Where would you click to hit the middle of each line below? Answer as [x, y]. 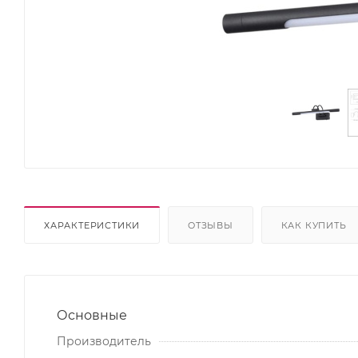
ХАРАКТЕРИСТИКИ [92, 225]
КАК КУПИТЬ [314, 225]
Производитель [104, 341]
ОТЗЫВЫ [211, 225]
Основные [92, 315]
